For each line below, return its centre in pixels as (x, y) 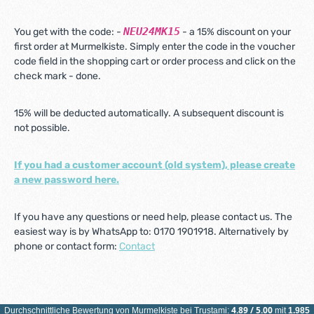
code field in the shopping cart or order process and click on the (155, 61)
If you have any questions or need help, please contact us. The (153, 217)
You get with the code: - (68, 32)
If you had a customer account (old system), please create (155, 165)
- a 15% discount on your (235, 32)
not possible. (42, 128)
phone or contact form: (67, 246)
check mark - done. (57, 76)
